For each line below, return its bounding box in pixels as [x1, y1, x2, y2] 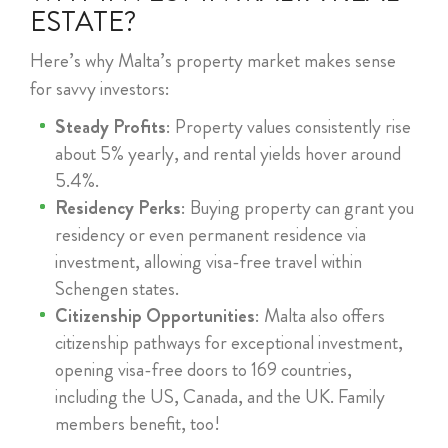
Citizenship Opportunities [55, 302, 255, 330]
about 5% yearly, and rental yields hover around [55, 140, 401, 168]
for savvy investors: [30, 75, 170, 103]
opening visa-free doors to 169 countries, [55, 356, 352, 384]
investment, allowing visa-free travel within [55, 248, 362, 276]
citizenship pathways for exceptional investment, [55, 329, 403, 357]
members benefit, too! [55, 410, 220, 438]
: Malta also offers [255, 302, 385, 330]
